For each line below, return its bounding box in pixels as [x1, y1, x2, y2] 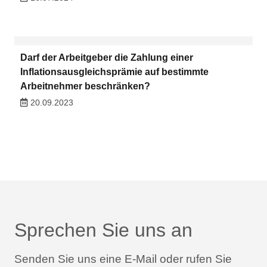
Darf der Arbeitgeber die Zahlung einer [20, 52, 193, 63]
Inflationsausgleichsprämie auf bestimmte [20, 67, 209, 77]
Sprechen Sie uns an [14, 219, 193, 241]
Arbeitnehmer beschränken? [20, 81, 150, 92]
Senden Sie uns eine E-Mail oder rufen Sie [14, 252, 232, 265]
